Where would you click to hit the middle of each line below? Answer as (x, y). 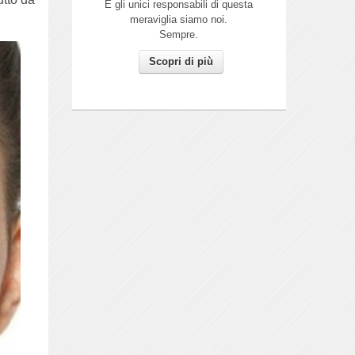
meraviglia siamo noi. (179, 19)
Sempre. (179, 34)
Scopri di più (181, 61)
